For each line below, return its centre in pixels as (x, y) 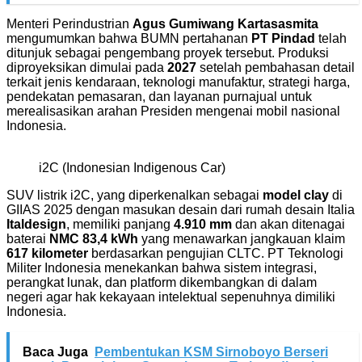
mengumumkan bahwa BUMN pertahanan (129, 38)
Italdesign (36, 224)
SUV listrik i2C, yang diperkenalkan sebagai (135, 195)
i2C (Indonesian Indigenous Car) (132, 167)
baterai (28, 238)
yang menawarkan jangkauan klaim (242, 238)
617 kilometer (47, 253)
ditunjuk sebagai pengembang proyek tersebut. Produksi (168, 53)
